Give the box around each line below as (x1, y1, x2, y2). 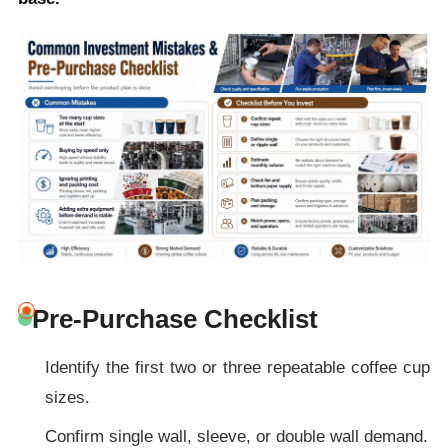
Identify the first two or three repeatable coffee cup (44, 357, 431, 377)
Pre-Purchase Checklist (31, 303, 318, 334)
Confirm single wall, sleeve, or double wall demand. (44, 426, 428, 446)
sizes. (44, 387, 90, 407)
